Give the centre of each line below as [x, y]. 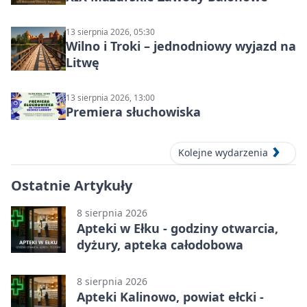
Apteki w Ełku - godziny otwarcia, [177, 228]
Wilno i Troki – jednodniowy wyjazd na [181, 46]
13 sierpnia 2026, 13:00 [110, 98]
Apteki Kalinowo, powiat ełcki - [170, 296]
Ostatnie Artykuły [72, 185]
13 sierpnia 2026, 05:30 [110, 32]
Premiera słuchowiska [133, 112]
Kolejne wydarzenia [223, 153]
